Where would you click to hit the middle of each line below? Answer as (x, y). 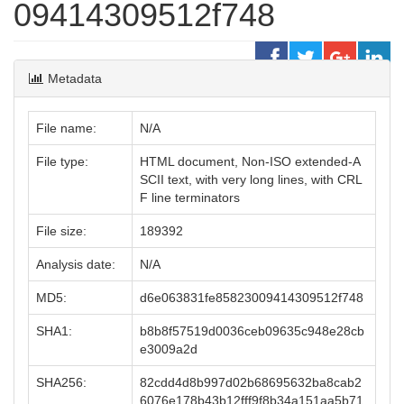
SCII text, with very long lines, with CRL (251, 179)
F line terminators (190, 197)
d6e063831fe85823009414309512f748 (252, 298)
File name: (66, 128)
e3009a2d (169, 349)
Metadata (73, 78)
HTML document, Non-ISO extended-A (250, 161)
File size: (61, 231)
